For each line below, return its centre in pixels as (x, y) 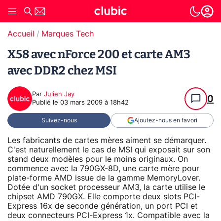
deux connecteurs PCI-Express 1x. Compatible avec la (109, 215)
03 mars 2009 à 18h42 (94, 103)
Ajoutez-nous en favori (166, 120)
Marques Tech (68, 34)
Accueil (21, 34)
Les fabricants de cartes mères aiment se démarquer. (107, 140)
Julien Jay (59, 94)
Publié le (46, 103)
